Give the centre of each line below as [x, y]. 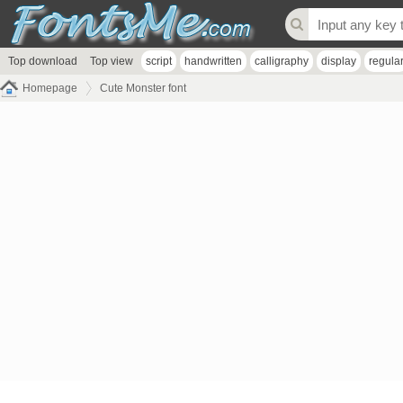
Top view [112, 61]
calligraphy [282, 61]
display [339, 61]
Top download [43, 61]
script [159, 61]
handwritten [213, 61]
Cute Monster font [143, 88]
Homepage [50, 88]
